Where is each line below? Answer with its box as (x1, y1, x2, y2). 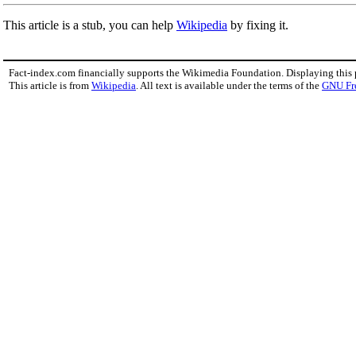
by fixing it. (227, 17, 288, 32)
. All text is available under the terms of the (136, 79, 322, 91)
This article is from (9, 79, 91, 91)
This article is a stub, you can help (3, 17, 176, 32)
